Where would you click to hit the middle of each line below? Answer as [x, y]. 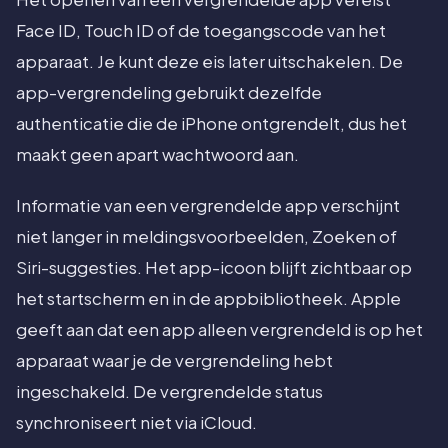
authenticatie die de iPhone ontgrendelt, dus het [211, 124]
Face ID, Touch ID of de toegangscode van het [201, 31]
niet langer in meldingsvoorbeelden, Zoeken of [206, 237]
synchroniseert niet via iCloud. [136, 423]
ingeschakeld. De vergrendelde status [169, 392]
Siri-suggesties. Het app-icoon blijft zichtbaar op [214, 268]
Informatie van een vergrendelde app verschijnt [208, 206]
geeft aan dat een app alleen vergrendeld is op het [219, 330]
